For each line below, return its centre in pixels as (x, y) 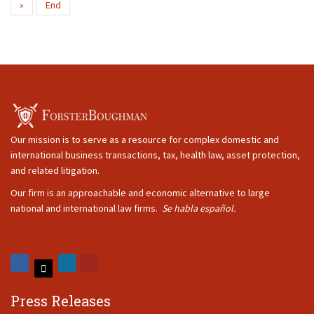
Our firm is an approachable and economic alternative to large (140, 192)
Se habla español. (199, 208)
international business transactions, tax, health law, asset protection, (155, 155)
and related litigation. (55, 170)
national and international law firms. (86, 208)
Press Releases (61, 300)
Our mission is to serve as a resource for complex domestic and (145, 139)
